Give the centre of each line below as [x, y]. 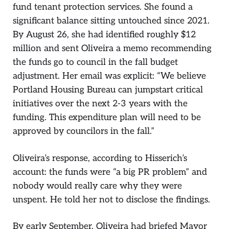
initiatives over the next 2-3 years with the [100, 104]
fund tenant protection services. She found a [103, 7]
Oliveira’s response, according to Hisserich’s [100, 158]
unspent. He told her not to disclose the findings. [111, 199]
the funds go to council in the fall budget [95, 62]
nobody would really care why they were [97, 186]
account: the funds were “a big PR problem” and [110, 172]
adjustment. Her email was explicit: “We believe [109, 76]
